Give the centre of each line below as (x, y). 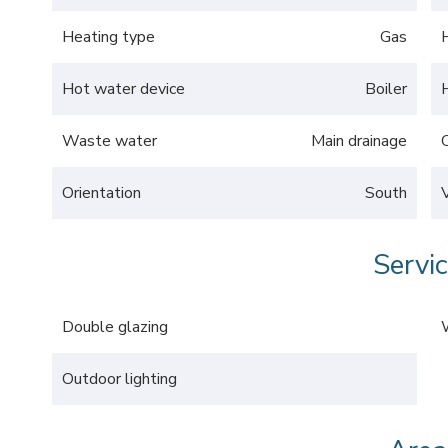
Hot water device (123, 89)
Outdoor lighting (119, 379)
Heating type (108, 37)
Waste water (109, 141)
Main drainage (358, 141)
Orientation (101, 193)
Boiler (385, 89)
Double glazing (115, 327)
